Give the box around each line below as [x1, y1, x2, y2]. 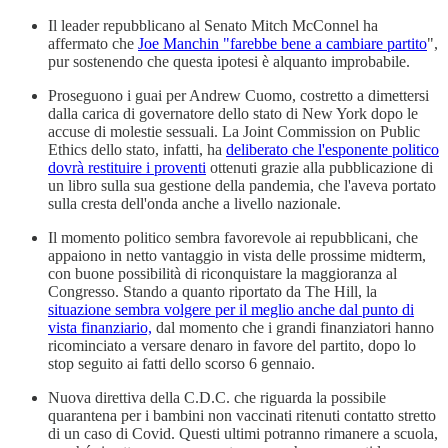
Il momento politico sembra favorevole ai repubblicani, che [48, 228, 418, 246]
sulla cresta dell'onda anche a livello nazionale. [48, 194, 341, 212]
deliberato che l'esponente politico [226, 140, 439, 158]
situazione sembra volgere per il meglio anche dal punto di [48, 300, 414, 318]
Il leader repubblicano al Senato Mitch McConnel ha [48, 16, 378, 34]
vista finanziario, [48, 318, 152, 336]
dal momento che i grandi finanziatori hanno [152, 318, 434, 336]
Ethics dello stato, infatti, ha [48, 140, 226, 158]
